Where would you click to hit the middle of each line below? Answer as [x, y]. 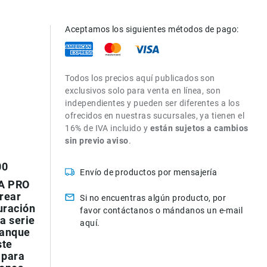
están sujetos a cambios [199, 128]
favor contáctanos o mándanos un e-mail [162, 210]
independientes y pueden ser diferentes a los [153, 103]
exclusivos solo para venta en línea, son [143, 91]
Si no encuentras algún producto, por [153, 198]
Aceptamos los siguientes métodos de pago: [152, 29]
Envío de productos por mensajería [148, 172]
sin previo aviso [97, 141]
